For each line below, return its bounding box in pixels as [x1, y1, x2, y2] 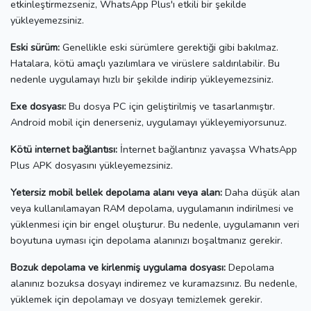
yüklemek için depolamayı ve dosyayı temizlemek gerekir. [10, 292, 262, 306]
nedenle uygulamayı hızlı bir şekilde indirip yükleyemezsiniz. [10, 72, 274, 86]
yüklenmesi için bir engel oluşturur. [10, 217, 168, 231]
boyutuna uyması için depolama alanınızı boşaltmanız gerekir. [10, 233, 283, 247]
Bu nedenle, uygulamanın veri [168, 217, 299, 231]
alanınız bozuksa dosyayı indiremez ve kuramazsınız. [10, 276, 244, 290]
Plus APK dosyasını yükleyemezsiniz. [10, 158, 173, 172]
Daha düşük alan [222, 185, 300, 199]
